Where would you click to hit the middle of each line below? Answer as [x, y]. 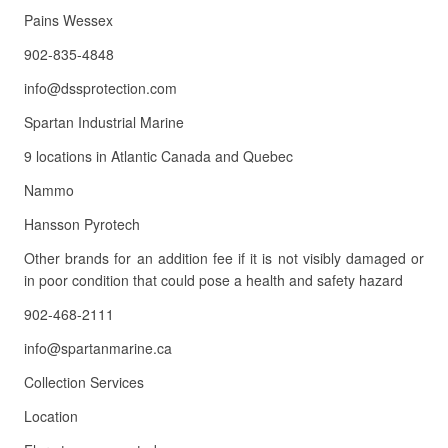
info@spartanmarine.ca [98, 348]
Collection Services [84, 382]
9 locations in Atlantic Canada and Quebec [158, 156]
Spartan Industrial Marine [104, 122]
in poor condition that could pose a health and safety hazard [213, 280]
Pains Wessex [68, 20]
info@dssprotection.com [100, 88]
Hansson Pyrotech [82, 224]
